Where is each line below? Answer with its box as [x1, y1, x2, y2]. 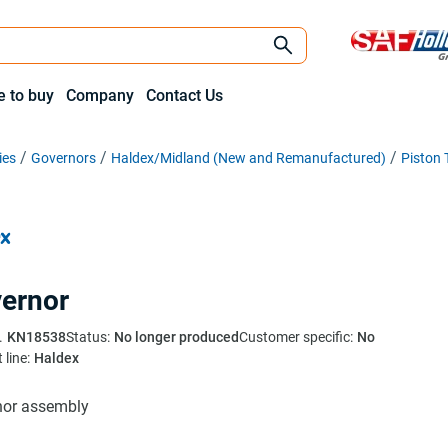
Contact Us [146, 86, 223, 105]
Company [66, 86, 134, 105]
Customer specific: [239, 329, 353, 345]
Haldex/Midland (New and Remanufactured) [111, 150, 386, 166]
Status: [66, 329, 110, 345]
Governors [31, 150, 96, 166]
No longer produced [114, 329, 239, 345]
